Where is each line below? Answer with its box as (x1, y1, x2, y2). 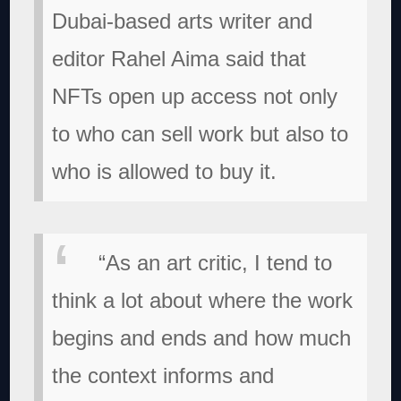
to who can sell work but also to (52, 121, 349, 146)
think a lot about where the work (52, 287, 354, 312)
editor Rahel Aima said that (52, 46, 307, 71)
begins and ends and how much (52, 325, 352, 350)
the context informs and (52, 363, 275, 388)
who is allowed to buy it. (52, 158, 277, 183)
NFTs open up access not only (52, 83, 338, 108)
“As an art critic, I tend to (92, 250, 333, 275)
